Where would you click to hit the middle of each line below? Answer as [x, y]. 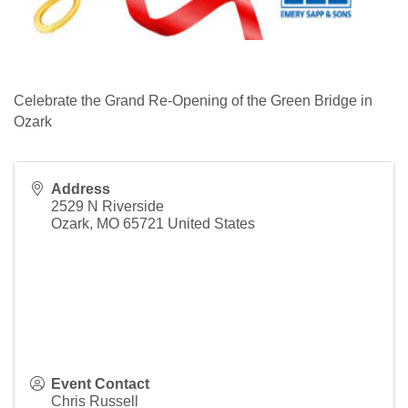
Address [81, 189]
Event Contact [100, 384]
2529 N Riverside [107, 207]
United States [211, 224]
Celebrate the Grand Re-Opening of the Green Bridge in [193, 101]
